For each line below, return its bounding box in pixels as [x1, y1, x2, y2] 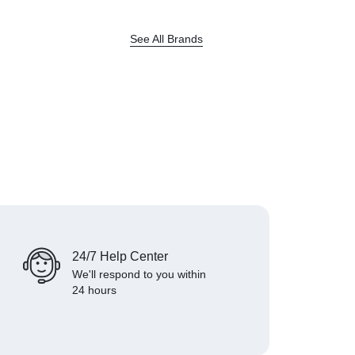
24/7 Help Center [72, 250, 168, 264]
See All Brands [130, 32, 203, 45]
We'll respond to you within [72, 268, 206, 281]
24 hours [72, 284, 116, 297]
